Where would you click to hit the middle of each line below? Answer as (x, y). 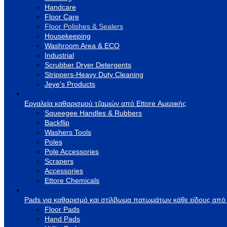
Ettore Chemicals (72, 180)
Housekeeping (68, 36)
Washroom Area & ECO (82, 45)
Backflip (57, 122)
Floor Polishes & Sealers (84, 26)
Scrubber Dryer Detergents (88, 65)
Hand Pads (62, 219)
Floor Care (62, 16)
